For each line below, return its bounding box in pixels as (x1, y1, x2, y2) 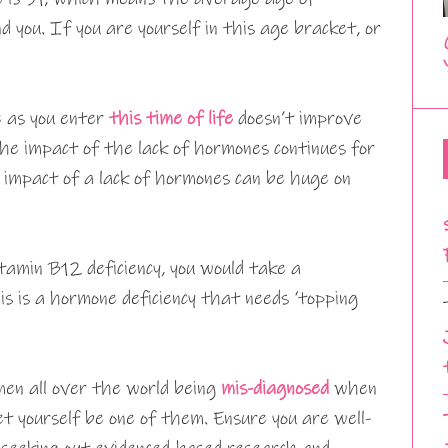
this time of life (109, 107, 233, 130)
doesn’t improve (233, 107, 362, 130)
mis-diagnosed (221, 377, 329, 400)
